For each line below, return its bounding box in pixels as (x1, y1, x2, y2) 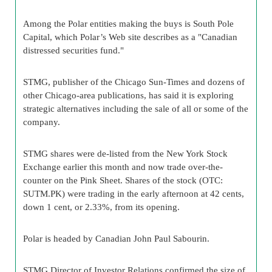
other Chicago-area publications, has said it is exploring (23, 90, 234, 100)
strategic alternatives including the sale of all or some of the (23, 103, 248, 114)
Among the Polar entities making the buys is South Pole (23, 18, 234, 29)
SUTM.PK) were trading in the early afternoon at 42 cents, (23, 188, 244, 199)
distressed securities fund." (23, 45, 124, 55)
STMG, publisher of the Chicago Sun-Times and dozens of (23, 76, 245, 87)
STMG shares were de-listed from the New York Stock (23, 148, 228, 158)
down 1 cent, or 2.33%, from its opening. (23, 202, 180, 212)
